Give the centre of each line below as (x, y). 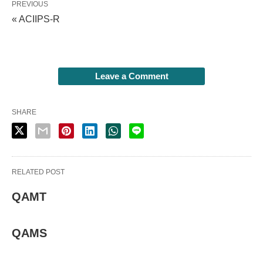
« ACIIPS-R (36, 19)
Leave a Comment (131, 76)
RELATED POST (38, 172)
